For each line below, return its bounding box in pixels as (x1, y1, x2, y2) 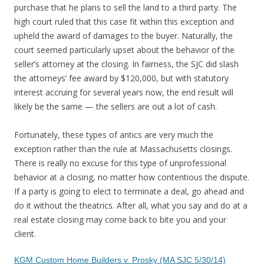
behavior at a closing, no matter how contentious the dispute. (14, 171, 249, 183)
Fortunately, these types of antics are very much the (14, 128, 213, 140)
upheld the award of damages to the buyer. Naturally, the (14, 29, 233, 41)
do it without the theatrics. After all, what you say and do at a (14, 199, 247, 211)
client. (14, 227, 36, 239)
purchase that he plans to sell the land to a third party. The (14, 1, 237, 13)
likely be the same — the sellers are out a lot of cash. (14, 100, 217, 112)
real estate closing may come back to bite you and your (14, 213, 226, 225)
